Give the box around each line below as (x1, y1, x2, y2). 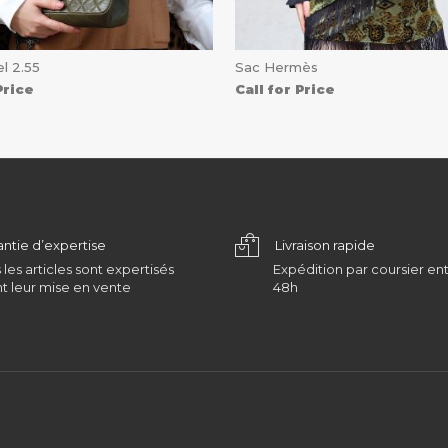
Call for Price (235, 80, 336, 97)
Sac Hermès (235, 58, 319, 75)
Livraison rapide (275, 236, 376, 253)
